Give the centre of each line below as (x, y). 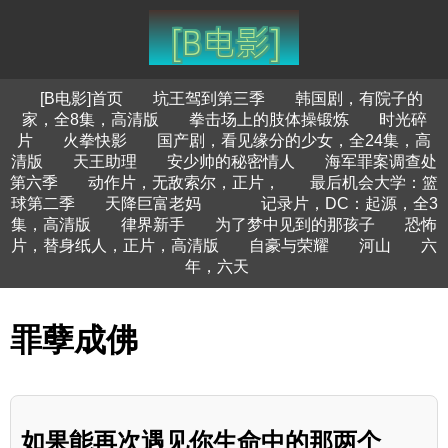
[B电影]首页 (81, 98)
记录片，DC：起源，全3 (349, 203)
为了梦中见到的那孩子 (295, 224)
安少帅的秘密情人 (231, 161)
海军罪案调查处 (381, 161)
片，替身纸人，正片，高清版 (115, 245)
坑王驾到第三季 (209, 98)
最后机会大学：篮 (374, 182)
